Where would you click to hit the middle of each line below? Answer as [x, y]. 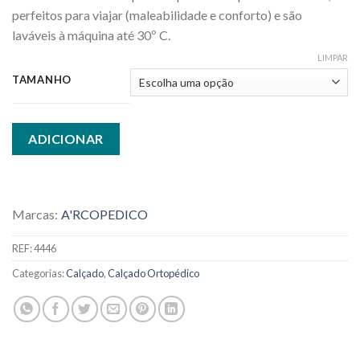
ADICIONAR [66, 139]
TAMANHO [42, 80]
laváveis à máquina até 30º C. [91, 35]
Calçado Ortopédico [153, 274]
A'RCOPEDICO [104, 215]
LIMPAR [333, 58]
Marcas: [35, 215]
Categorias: [39, 274]
